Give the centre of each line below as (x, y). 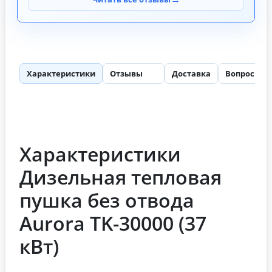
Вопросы (243, 74)
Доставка (191, 74)
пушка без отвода (107, 200)
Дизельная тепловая (121, 177)
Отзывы (126, 74)
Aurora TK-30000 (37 (113, 223)
